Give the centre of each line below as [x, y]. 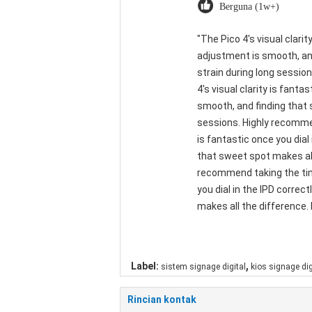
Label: [145, 266]
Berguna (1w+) [249, 7]
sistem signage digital [203, 267]
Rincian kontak [162, 299]
